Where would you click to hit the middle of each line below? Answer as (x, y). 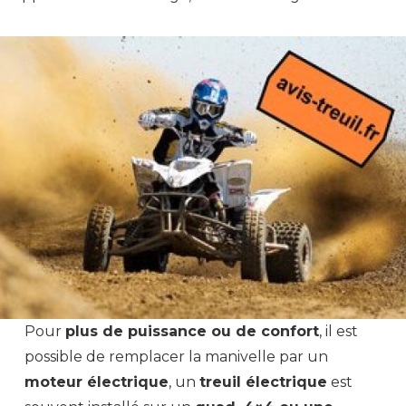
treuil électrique (264, 382)
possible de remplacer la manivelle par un (177, 356)
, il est (339, 331)
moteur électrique (97, 382)
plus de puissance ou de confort (193, 331)
